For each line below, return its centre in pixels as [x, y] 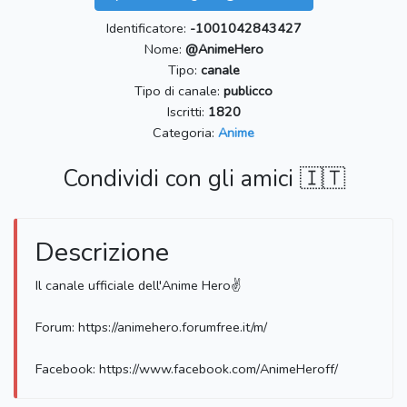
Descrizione [102, 253]
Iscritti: [187, 112]
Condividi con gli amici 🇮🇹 [203, 179]
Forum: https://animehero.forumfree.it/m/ [151, 328]
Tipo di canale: [179, 91]
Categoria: [185, 133]
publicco [248, 91]
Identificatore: [148, 29]
